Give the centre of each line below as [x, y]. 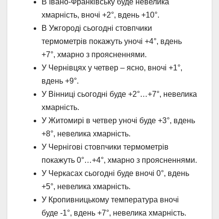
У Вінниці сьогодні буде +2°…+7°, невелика [119, 94]
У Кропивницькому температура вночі [110, 199]
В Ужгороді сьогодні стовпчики [97, 28]
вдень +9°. [60, 81]
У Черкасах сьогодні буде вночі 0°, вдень [115, 173]
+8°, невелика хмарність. [86, 133]
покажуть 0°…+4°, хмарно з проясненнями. [119, 160]
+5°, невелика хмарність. [86, 186]
